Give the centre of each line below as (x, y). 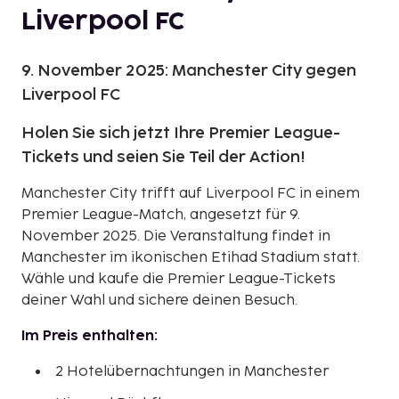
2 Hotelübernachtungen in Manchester (192, 371)
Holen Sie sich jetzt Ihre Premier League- (181, 133)
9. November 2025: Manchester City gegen (189, 70)
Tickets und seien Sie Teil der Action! (163, 157)
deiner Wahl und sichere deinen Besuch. (159, 300)
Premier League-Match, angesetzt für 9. (161, 215)
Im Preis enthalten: (90, 336)
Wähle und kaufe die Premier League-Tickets (179, 279)
